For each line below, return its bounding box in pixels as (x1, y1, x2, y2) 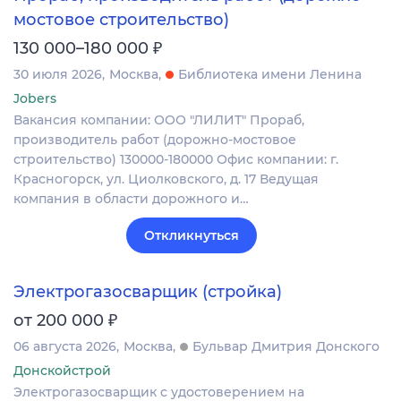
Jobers (13, 90, 56, 107)
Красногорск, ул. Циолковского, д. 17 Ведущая (13, 170, 319, 187)
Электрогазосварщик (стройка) (13, 281, 282, 302)
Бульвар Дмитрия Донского (192, 337, 380, 354)
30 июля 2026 (13, 65, 102, 82)
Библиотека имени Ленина (178, 65, 362, 82)
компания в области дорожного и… (13, 190, 249, 207)
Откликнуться (144, 226, 239, 243)
